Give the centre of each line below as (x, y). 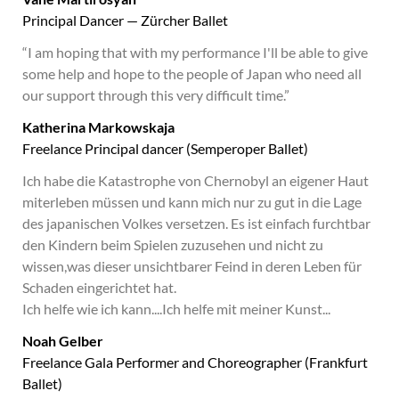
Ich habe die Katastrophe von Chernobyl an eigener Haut (195, 180)
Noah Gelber (63, 341)
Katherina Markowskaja (98, 127)
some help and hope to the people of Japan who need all (192, 73)
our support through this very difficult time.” (156, 95)
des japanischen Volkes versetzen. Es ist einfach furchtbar (196, 223)
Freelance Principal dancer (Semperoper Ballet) (165, 148)
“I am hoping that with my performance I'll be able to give (195, 52)
